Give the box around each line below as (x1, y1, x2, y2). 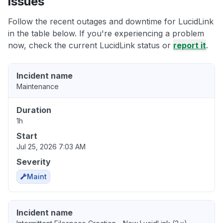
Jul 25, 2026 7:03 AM (16, 142, 86, 151)
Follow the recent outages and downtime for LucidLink (8, 16, 214, 27)
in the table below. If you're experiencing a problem (8, 28, 204, 39)
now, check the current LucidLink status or (8, 40, 173, 51)
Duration (16, 105, 51, 115)
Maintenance (16, 82, 59, 91)
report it (173, 40, 206, 51)
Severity (16, 157, 51, 167)
